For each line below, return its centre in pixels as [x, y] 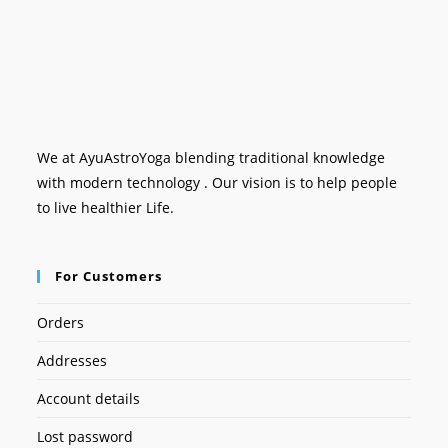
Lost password [85, 436]
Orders [61, 322]
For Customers [109, 276]
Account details [89, 398]
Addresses [72, 360]
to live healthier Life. [106, 207]
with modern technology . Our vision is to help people [217, 182]
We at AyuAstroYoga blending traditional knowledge [211, 157]
